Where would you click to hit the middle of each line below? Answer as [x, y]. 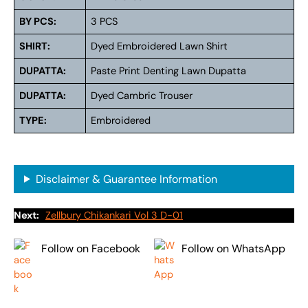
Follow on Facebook [91, 249]
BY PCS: [38, 22]
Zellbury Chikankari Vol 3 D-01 [114, 215]
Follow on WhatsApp [233, 249]
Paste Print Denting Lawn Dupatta [169, 71]
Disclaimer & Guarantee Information [126, 179]
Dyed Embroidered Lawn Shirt [159, 47]
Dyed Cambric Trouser [142, 96]
